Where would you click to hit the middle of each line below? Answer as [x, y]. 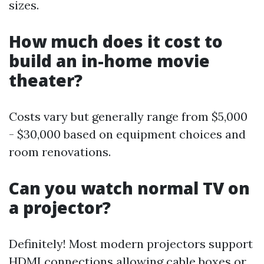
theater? [46, 80]
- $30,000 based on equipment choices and [127, 134]
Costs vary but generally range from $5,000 [128, 116]
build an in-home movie [109, 61]
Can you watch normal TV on [129, 188]
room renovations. [60, 152]
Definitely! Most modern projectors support [131, 244]
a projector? [60, 207]
